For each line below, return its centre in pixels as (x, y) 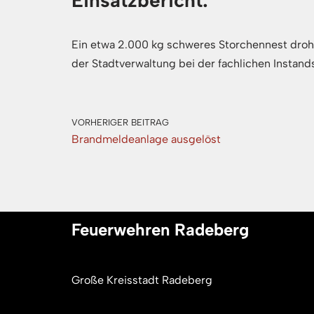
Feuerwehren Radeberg (160, 230)
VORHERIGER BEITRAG (120, 122)
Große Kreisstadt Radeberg (142, 280)
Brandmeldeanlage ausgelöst (146, 139)
